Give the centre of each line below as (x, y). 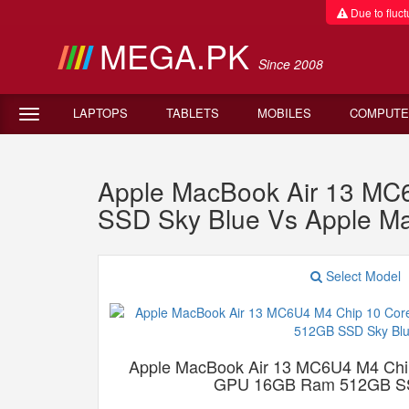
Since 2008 (290, 64)
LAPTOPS (100, 113)
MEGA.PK (178, 55)
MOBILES (284, 113)
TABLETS (193, 113)
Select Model (362, 276)
